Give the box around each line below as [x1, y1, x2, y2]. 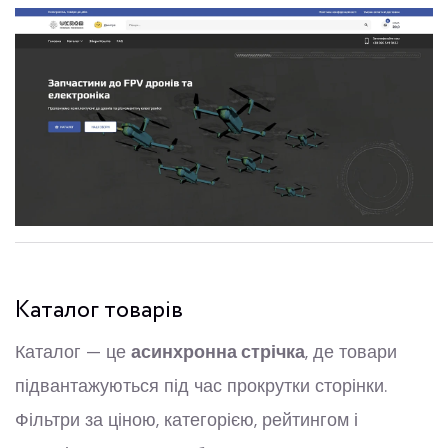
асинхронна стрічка [131, 340, 305, 365]
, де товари [305, 340, 397, 365]
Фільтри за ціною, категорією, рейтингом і [15, 408, 358, 433]
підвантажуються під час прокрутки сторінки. [15, 374, 387, 399]
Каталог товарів [15, 293, 183, 329]
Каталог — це [15, 340, 131, 365]
